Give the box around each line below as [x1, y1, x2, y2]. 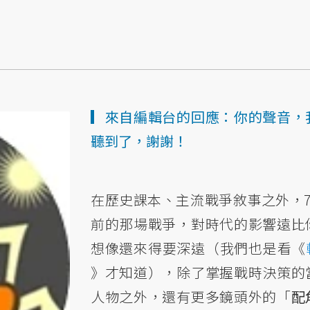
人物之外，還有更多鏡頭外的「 [91, 286, 291, 307]
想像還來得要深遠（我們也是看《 [91, 238, 306, 258]
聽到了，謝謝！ [91, 131, 188, 151]
